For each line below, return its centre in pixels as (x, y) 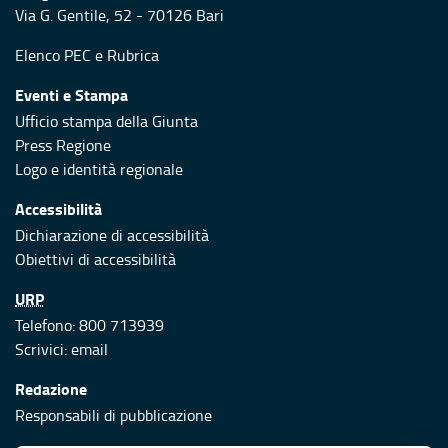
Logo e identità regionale (99, 169)
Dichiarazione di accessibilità (112, 235)
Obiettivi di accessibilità (95, 259)
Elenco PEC (53, 55)
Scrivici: (43, 349)
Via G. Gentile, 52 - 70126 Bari (119, 15)
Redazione (51, 389)
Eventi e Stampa (71, 95)
